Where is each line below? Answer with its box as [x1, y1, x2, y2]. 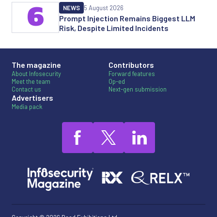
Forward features [108, 69, 155, 77]
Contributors [108, 60, 154, 69]
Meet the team [12, 77, 50, 85]
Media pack [12, 102, 42, 110]
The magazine [12, 60, 61, 69]
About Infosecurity [12, 69, 61, 77]
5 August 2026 [84, 3, 124, 12]
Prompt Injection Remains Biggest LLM [59, 13, 195, 23]
